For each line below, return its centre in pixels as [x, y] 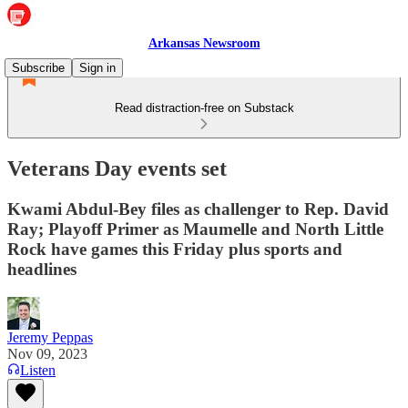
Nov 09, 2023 [47, 353]
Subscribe [38, 68]
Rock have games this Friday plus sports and [175, 249]
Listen [38, 370]
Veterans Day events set [117, 168]
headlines [42, 269]
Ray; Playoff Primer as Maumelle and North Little [195, 229]
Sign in [97, 68]
